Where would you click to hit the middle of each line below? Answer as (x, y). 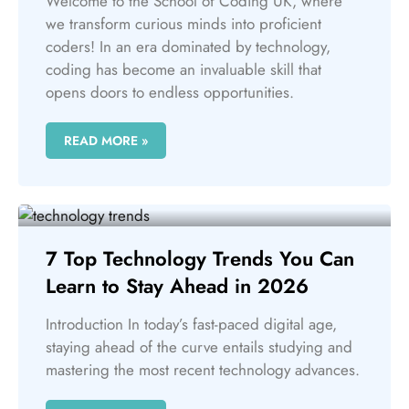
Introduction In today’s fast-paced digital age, (191, 324)
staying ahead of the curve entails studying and (199, 346)
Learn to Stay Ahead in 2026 (177, 285)
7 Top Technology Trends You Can (200, 258)
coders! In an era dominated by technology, (188, 46)
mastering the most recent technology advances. (203, 369)
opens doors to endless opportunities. (170, 92)
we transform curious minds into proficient (184, 23)
